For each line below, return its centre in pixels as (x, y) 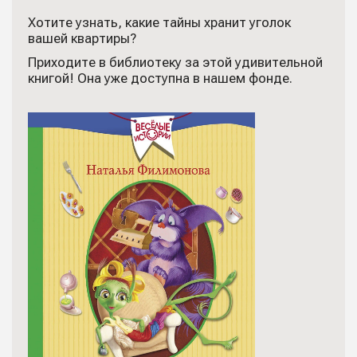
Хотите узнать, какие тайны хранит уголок (159, 22)
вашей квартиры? (82, 38)
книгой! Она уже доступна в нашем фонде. (160, 78)
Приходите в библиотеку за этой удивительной (175, 62)
